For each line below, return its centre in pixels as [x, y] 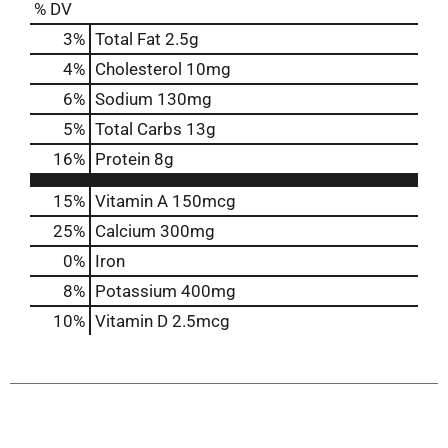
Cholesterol [138, 68]
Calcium [125, 230]
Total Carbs [138, 128]
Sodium [124, 98]
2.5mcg [199, 320]
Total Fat [128, 38]
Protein [122, 158]
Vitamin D [131, 320]
